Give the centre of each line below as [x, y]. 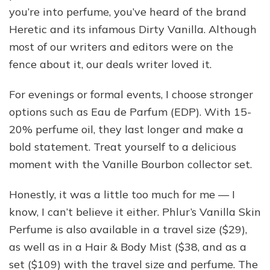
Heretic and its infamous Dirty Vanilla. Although [133, 29]
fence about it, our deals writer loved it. [110, 64]
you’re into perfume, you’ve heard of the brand [128, 11]
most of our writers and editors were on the [121, 46]
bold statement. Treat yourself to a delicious [123, 146]
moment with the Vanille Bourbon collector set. [130, 164]
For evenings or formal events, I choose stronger [131, 94]
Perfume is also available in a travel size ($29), [128, 229]
